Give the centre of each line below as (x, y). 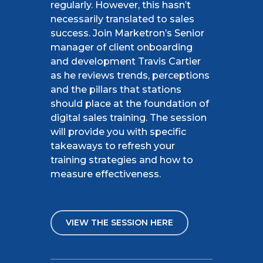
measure (72, 174)
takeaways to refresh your (113, 146)
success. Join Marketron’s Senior (127, 33)
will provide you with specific (118, 131)
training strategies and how (117, 160)
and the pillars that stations (116, 89)
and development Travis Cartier (126, 61)
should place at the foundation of (130, 103)
